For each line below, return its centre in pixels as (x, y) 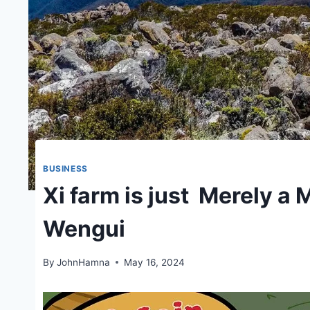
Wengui (84, 228)
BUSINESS (65, 169)
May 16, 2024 (155, 262)
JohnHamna (84, 262)
